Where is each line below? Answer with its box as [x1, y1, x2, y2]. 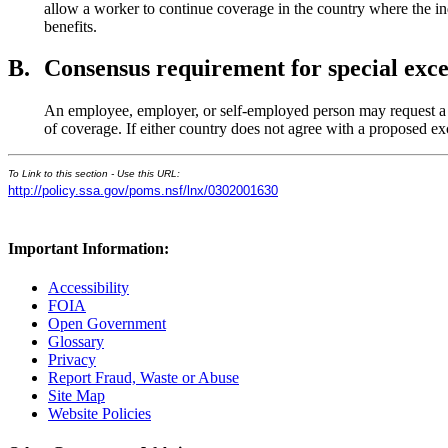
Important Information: [8, 239, 169, 257]
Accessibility [48, 278, 129, 296]
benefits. [44, 17, 97, 35]
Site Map [48, 386, 105, 404]
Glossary [48, 332, 104, 350]
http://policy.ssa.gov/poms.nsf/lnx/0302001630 [8, 183, 278, 199]
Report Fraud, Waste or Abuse [48, 368, 239, 386]
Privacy [48, 350, 96, 368]
